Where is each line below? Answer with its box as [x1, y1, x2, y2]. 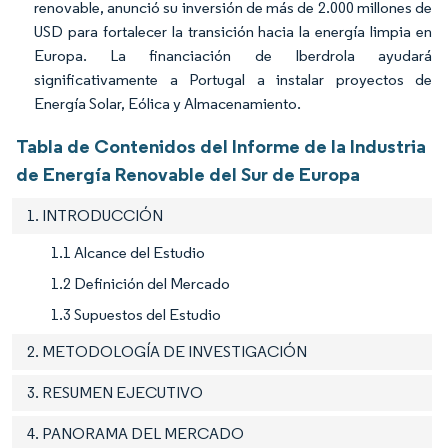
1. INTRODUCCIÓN [27, 205, 163, 225]
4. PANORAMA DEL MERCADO [27, 423, 244, 443]
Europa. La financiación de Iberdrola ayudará [34, 45, 432, 65]
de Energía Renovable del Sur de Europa [16, 161, 360, 186]
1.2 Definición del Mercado [51, 273, 230, 293]
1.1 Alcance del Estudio [51, 242, 205, 262]
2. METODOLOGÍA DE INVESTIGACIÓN [27, 341, 307, 361]
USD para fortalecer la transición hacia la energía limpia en [34, 21, 432, 41]
